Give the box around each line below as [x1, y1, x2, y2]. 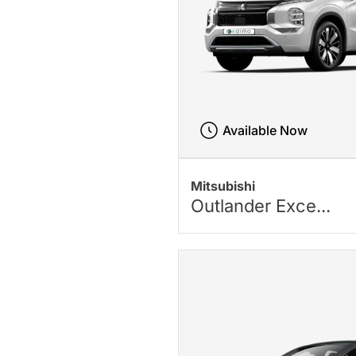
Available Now [222, 122, 308, 139]
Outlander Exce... [191, 195, 331, 216]
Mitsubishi [191, 177, 256, 194]
